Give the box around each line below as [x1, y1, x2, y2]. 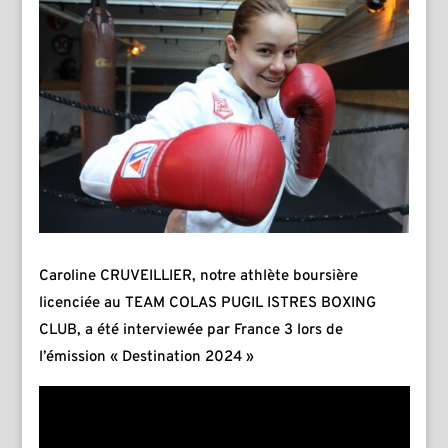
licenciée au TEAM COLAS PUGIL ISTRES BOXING [38, 293, 376, 313]
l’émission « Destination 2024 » [38, 347, 254, 367]
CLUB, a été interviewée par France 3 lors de [38, 320, 343, 340]
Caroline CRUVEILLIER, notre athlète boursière [38, 266, 358, 286]
